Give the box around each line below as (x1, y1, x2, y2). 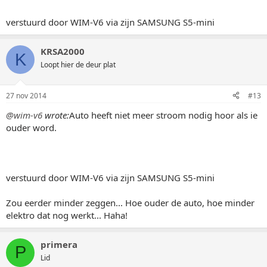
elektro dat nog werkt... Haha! (6, 209, 128, 221)
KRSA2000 (41, 45, 85, 57)
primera (41, 238, 77, 250)
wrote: (42, 108, 69, 121)
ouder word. (6, 121, 57, 133)
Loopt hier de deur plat (41, 60, 116, 70)
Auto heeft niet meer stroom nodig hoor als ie (69, 108, 257, 121)
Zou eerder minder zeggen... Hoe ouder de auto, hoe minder (6, 196, 254, 209)
